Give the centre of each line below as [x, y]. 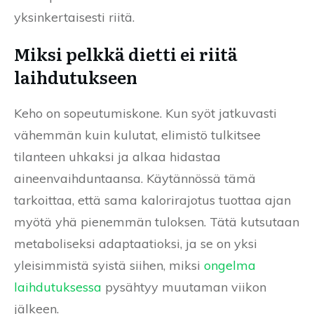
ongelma [230, 265]
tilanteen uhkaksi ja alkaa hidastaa [117, 156]
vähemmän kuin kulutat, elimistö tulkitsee [137, 135]
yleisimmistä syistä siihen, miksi [109, 265]
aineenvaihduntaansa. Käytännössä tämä [135, 178]
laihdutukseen [76, 76]
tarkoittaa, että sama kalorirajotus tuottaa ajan [152, 200]
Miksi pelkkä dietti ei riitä [126, 53]
